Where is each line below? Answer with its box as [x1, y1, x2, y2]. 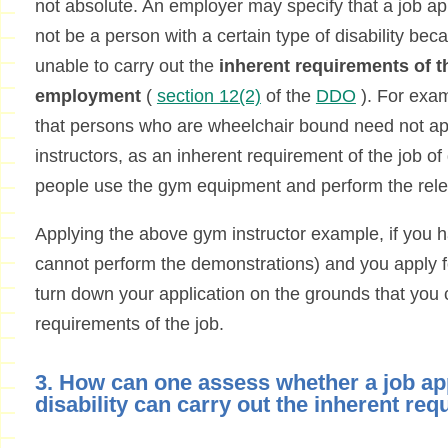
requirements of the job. [34, 314, 224, 335]
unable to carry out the [34, 56, 219, 77]
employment [34, 86, 141, 107]
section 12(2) [156, 86, 261, 107]
